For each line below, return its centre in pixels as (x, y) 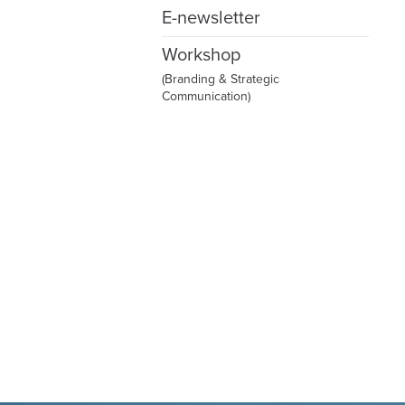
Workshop (201, 55)
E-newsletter (211, 18)
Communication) (206, 96)
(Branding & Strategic (220, 79)
